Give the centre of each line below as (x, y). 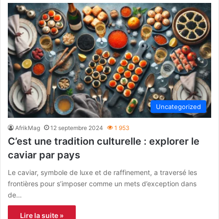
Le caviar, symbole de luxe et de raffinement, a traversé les (102, 172)
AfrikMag (28, 128)
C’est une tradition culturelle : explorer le (104, 141)
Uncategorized (178, 106)
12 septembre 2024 (77, 128)
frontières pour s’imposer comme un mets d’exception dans (102, 183)
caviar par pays (44, 155)
